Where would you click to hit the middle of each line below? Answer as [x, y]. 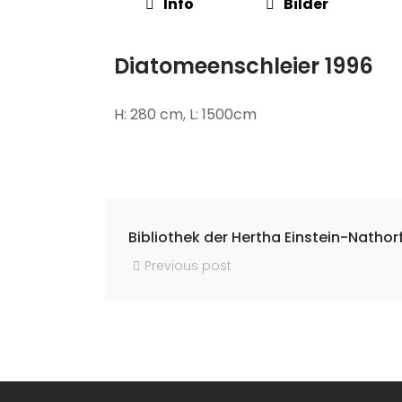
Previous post [188, 265]
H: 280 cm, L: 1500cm [185, 114]
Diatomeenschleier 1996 [244, 66]
